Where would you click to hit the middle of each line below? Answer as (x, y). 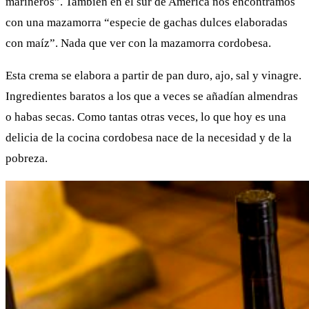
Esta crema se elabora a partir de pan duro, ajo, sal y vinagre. (153, 75)
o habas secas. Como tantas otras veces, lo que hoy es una (146, 117)
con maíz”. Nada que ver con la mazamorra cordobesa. (138, 43)
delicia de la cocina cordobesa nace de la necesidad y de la (149, 137)
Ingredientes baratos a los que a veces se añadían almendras (152, 96)
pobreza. (27, 158)
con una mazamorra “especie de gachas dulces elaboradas (147, 22)
